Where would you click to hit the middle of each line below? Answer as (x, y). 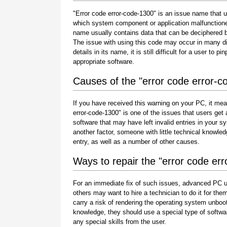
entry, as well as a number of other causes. (136, 141)
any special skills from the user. (120, 221)
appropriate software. (104, 61)
